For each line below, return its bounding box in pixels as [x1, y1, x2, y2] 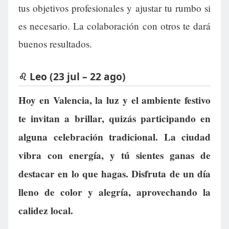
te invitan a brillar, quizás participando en [18, 111, 211, 126]
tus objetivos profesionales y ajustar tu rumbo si [18, 1, 211, 14]
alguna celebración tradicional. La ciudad [18, 130, 211, 145]
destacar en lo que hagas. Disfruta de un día [18, 167, 211, 181]
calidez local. [18, 203, 73, 218]
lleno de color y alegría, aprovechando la [18, 185, 211, 200]
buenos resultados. [18, 37, 92, 50]
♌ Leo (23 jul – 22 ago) [18, 69, 126, 83]
